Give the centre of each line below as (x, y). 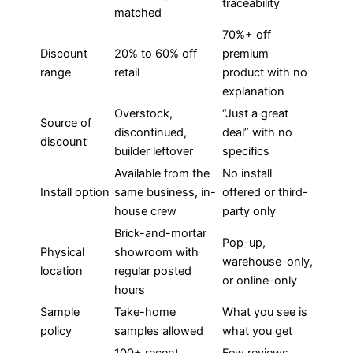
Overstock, (143, 114)
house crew (145, 212)
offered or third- (265, 193)
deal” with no (257, 133)
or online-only (260, 281)
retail (127, 73)
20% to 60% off (156, 54)
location (61, 271)
